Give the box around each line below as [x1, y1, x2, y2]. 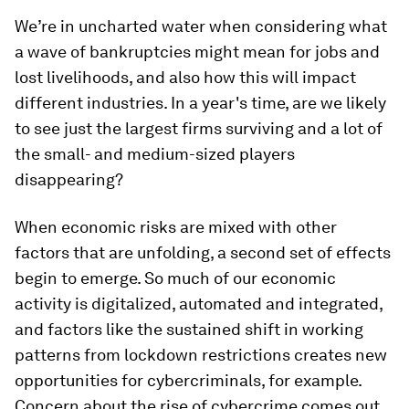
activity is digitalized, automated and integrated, [15, 294, 383, 313]
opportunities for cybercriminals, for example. [15, 371, 362, 390]
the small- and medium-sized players [15, 144, 295, 163]
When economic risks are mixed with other [15, 217, 337, 236]
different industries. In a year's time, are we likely [15, 93, 386, 112]
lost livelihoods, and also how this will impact [15, 68, 356, 87]
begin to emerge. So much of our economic [15, 268, 336, 288]
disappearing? [15, 170, 123, 189]
